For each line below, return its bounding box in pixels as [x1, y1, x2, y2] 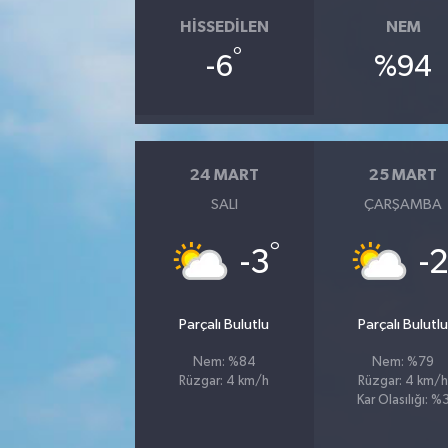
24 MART [189, 167, 259, 183]
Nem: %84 [192, 355, 256, 369]
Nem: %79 [372, 355, 435, 369]
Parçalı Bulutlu [179, 316, 270, 332]
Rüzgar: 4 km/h [179, 374, 270, 388]
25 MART [369, 167, 438, 183]
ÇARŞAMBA [364, 196, 443, 212]
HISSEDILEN [179, 19, 269, 35]
